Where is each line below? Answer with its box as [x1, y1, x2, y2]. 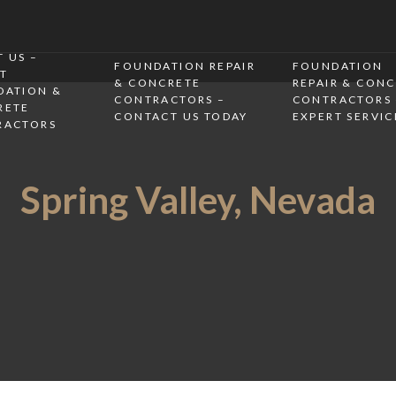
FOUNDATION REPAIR [114, 58, 256, 72]
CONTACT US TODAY [114, 109, 248, 123]
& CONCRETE [114, 75, 202, 89]
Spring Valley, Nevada [20, 178, 376, 222]
